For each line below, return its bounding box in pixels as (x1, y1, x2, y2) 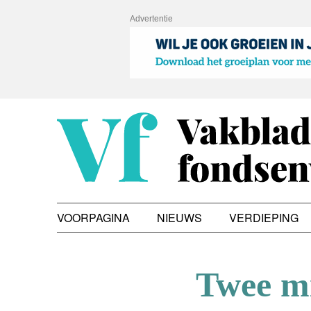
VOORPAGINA (57, 209, 130, 226)
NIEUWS (157, 209, 202, 226)
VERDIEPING (229, 209, 299, 226)
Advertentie (130, 14, 173, 24)
